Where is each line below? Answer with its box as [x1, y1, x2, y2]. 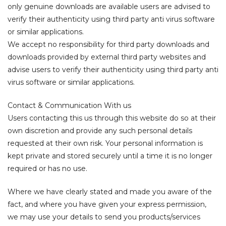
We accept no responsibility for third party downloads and [8, 40, 209, 49]
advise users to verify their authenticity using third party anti [8, 65, 218, 74]
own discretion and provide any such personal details [8, 126, 192, 135]
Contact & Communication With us [8, 101, 131, 110]
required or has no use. [8, 164, 87, 173]
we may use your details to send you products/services [8, 212, 200, 221]
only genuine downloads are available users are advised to [8, 2, 210, 11]
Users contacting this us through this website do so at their [8, 114, 216, 123]
